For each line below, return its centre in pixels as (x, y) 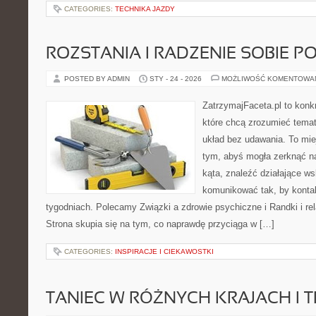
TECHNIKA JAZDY (145, 9)
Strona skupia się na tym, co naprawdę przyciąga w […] (160, 224)
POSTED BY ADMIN (98, 79)
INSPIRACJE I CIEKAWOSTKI (164, 251)
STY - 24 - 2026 (176, 79)
